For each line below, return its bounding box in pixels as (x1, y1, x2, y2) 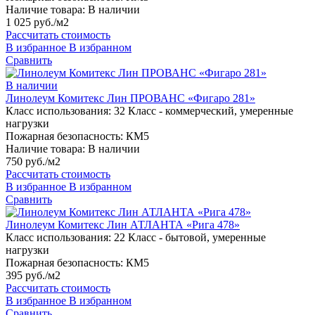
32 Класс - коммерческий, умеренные (114, 105, 293, 117)
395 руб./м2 (6, 269, 60, 282)
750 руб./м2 (6, 155, 60, 168)
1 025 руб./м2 (6, 16, 69, 29)
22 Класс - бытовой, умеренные (114, 231, 266, 244)
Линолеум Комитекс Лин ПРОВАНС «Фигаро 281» (6, 92, 255, 105)
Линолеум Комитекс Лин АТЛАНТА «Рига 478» (6, 219, 240, 231)
